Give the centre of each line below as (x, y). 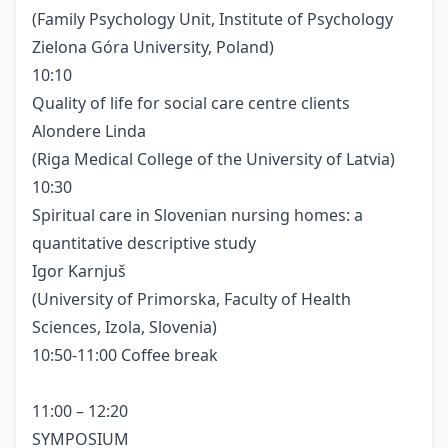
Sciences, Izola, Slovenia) (124, 327)
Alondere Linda (89, 131)
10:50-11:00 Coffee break (125, 355)
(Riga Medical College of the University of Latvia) (213, 159)
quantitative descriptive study (144, 243)
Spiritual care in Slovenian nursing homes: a (197, 215)
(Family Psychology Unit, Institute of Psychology (212, 19)
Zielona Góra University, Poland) (153, 47)
